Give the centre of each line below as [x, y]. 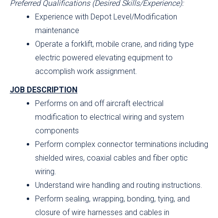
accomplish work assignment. [86, 72]
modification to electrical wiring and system [109, 117]
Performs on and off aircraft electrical [99, 104]
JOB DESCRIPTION [44, 90]
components [57, 131]
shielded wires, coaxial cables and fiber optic [111, 158]
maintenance [57, 31]
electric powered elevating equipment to [104, 58]
